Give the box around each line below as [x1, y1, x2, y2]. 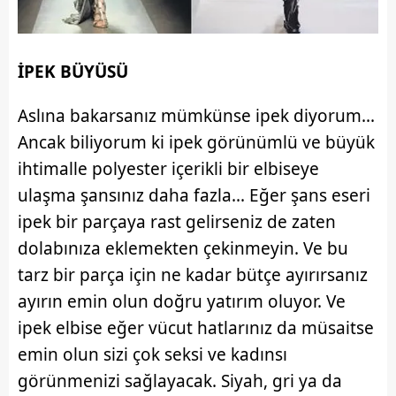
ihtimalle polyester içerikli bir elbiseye [18, 157, 319, 181]
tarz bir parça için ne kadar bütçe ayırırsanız [18, 263, 368, 287]
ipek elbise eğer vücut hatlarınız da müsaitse [18, 316, 374, 340]
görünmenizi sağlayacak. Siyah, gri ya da [18, 369, 342, 393]
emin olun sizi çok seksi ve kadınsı [18, 343, 287, 367]
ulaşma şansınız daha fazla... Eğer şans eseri [18, 184, 370, 208]
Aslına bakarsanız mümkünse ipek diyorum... [18, 104, 375, 128]
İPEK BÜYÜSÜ [18, 60, 128, 84]
